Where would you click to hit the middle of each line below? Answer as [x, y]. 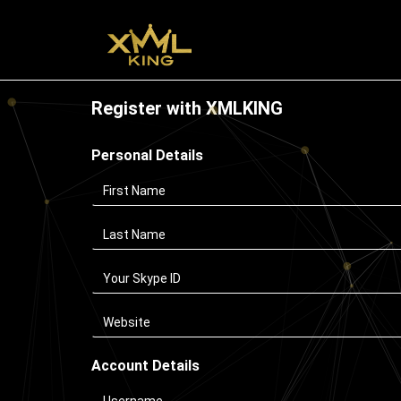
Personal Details [147, 155]
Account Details [145, 366]
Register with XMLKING [187, 108]
